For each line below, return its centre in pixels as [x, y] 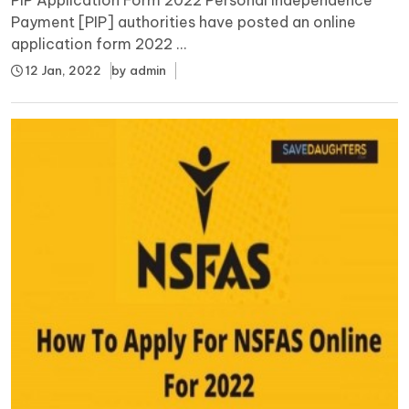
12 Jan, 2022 [62, 70]
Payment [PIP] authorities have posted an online [184, 21]
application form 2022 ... [99, 43]
